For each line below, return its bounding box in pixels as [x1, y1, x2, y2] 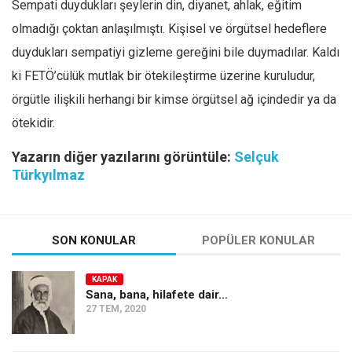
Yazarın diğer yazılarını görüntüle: [12, 148, 234, 165]
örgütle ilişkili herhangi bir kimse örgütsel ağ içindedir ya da [12, 92, 336, 107]
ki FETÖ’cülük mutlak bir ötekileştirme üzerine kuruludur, [12, 68, 315, 83]
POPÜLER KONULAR [201, 233, 315, 247]
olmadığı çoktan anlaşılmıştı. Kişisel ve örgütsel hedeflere [12, 21, 327, 36]
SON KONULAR [52, 233, 136, 247]
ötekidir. [12, 115, 55, 130]
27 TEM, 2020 [86, 303, 146, 314]
